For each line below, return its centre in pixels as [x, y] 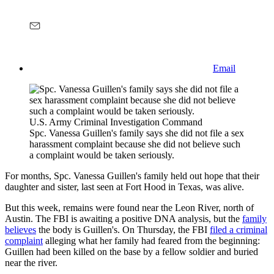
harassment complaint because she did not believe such [135, 144]
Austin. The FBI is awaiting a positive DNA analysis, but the [124, 218]
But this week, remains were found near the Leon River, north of [129, 207]
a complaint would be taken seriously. [102, 155]
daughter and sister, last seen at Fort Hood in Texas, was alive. [124, 187]
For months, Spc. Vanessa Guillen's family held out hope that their [132, 176]
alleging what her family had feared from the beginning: [151, 240]
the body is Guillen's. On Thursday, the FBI [123, 229]
